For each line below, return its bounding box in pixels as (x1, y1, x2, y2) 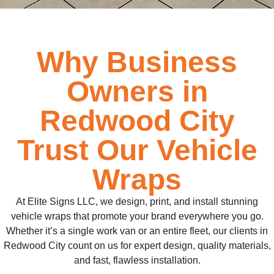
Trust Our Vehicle (17, 134, 257, 167)
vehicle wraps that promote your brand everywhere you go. (10, 211, 264, 222)
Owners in (66, 75, 208, 108)
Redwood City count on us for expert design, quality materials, (3, 240, 271, 251)
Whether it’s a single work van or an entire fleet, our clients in (6, 226, 268, 237)
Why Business (37, 46, 237, 79)
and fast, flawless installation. (73, 255, 201, 266)
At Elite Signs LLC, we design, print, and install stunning (16, 196, 258, 207)
